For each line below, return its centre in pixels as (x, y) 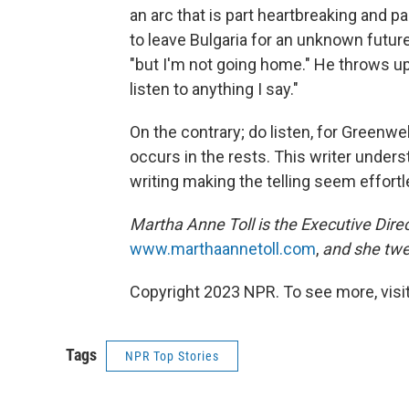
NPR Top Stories (172, 356)
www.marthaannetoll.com (223, 249)
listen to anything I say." (214, 89)
